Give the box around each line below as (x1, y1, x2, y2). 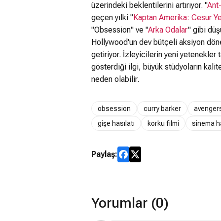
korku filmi (147, 119, 179, 127)
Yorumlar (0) (91, 195, 169, 211)
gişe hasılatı (98, 119, 135, 127)
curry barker (144, 104, 181, 112)
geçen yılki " (91, 13, 133, 22)
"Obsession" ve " (91, 25, 148, 35)
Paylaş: (91, 149, 117, 159)
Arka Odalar (148, 25, 188, 35)
